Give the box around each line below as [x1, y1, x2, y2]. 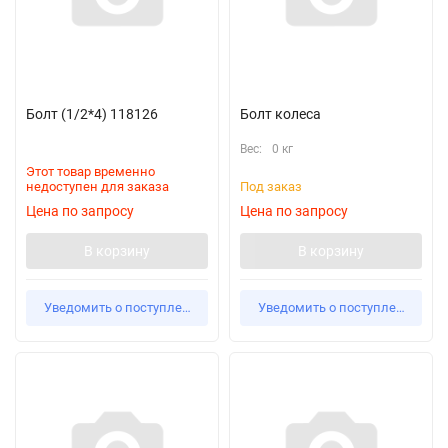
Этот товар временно [26, 164, 155, 179]
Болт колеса [240, 106, 321, 122]
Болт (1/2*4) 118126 [26, 106, 158, 122]
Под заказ [240, 179, 302, 194]
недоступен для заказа [26, 179, 169, 194]
